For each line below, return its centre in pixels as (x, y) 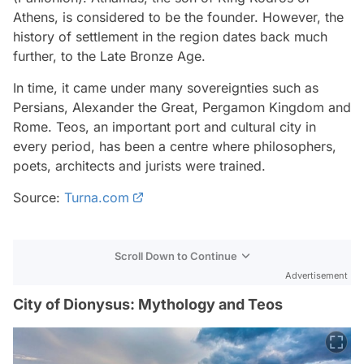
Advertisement (316, 275)
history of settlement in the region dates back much (170, 36)
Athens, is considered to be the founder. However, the (178, 17)
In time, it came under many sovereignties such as (166, 87)
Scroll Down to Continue (176, 256)
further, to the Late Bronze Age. (109, 56)
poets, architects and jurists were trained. (139, 165)
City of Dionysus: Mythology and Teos (148, 304)
